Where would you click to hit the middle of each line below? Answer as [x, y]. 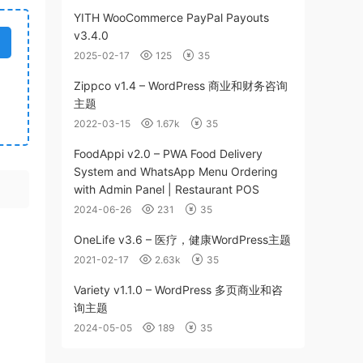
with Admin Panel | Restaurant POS [167, 189]
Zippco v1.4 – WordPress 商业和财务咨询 [181, 85]
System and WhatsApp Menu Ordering [176, 171]
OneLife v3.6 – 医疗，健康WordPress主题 [182, 239]
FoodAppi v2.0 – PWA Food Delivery [168, 154]
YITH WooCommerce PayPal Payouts [171, 17]
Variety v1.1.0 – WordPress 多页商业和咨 [178, 290]
